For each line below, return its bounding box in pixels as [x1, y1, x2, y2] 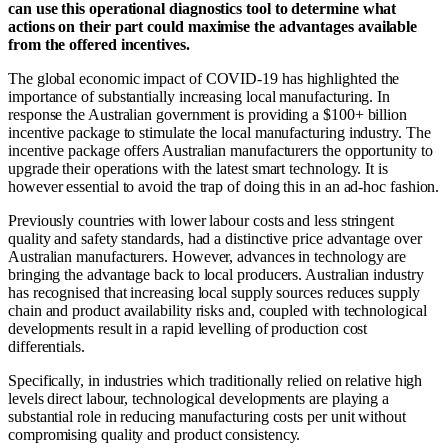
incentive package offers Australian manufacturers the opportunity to [8, 142, 433, 160]
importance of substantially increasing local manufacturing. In [8, 88, 391, 106]
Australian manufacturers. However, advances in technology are [8, 248, 407, 266]
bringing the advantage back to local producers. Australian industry [8, 266, 424, 284]
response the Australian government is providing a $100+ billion [8, 106, 407, 124]
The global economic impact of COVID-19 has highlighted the [8, 70, 400, 88]
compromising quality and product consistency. [8, 426, 301, 444]
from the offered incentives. [8, 36, 190, 54]
